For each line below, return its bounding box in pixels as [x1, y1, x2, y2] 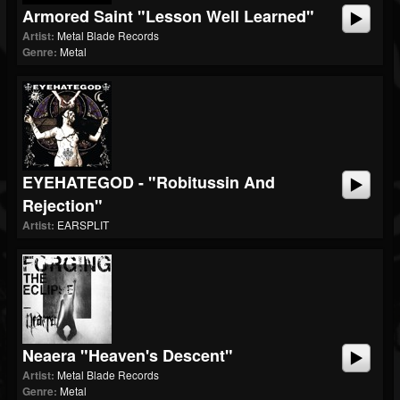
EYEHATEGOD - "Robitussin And [22, 171, 275, 194]
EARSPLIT [57, 217, 109, 232]
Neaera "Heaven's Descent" [22, 344, 233, 367]
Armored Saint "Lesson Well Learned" [22, 4, 314, 28]
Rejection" [22, 194, 103, 217]
